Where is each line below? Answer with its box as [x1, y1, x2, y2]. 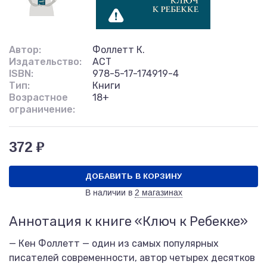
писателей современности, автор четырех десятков [9, 252, 255, 263]
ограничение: [9, 104, 75, 115]
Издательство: [9, 56, 82, 67]
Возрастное [9, 92, 68, 103]
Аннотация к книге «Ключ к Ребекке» [9, 213, 248, 229]
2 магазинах [134, 188, 182, 197]
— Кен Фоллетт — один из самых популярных [9, 238, 219, 249]
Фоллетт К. [92, 44, 145, 55]
